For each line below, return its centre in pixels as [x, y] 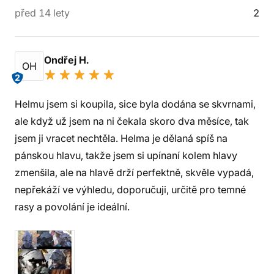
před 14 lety [42, 13]
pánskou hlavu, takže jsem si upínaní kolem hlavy [126, 155]
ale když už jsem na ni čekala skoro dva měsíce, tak [132, 121]
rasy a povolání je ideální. [72, 207]
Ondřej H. [68, 60]
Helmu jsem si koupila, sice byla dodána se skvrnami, [135, 104]
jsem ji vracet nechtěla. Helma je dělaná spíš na [121, 138]
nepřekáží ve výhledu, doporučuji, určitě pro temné [130, 190]
